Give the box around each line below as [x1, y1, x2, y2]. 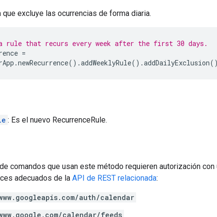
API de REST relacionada [72, 173, 156, 183]
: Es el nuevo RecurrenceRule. [8, 115, 107, 124]
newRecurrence [18, 58, 68, 67]
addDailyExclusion [144, 58, 210, 67]
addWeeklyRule [81, 58, 131, 67]
